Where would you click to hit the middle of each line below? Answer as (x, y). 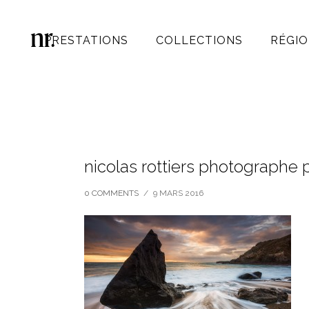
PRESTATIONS (86, 40)
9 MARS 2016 (178, 193)
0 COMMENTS (111, 193)
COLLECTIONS (199, 40)
